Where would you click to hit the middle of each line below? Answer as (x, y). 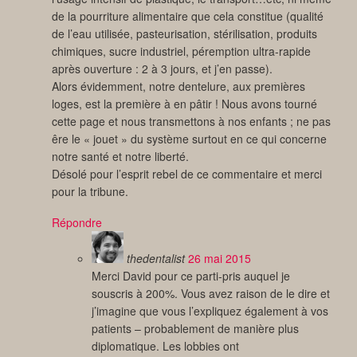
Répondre (77, 223)
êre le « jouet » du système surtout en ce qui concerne (189, 139)
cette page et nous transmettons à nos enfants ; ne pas (191, 122)
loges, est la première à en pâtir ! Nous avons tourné (184, 104)
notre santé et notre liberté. (120, 157)
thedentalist (156, 259)
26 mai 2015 (220, 259)
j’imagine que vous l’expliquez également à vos (210, 311)
